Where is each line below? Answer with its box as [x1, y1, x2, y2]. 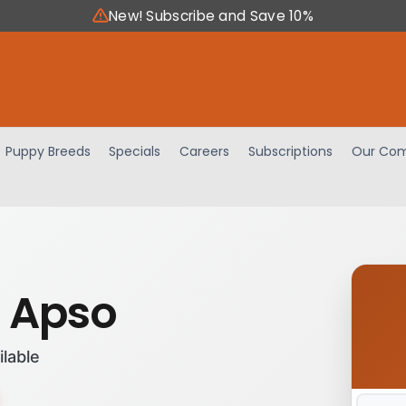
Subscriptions [248, 141, 333, 160]
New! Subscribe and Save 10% [108, 6, 314, 25]
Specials [109, 141, 161, 160]
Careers [179, 141, 230, 160]
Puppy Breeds [5, 141, 91, 160]
